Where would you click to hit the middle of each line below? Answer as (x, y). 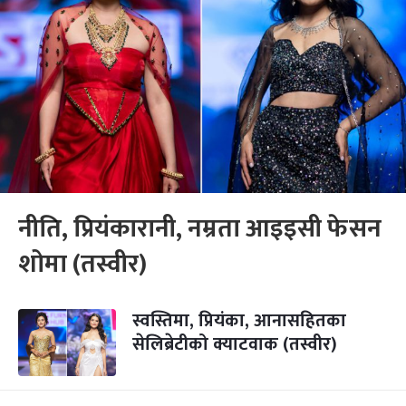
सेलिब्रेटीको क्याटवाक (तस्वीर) (235, 344)
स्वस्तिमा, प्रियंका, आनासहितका (239, 321)
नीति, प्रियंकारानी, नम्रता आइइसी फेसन (200, 229)
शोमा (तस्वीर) (82, 264)
